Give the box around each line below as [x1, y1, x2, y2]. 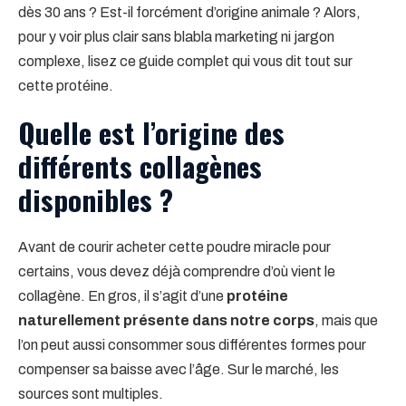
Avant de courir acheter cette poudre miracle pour [18, 238, 331, 255]
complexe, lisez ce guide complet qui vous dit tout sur [18, 53, 353, 69]
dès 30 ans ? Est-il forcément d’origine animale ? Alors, [18, 4, 361, 20]
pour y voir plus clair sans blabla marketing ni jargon [18, 28, 334, 44]
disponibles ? [18, 178, 173, 220]
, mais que [314, 312, 378, 328]
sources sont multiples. [18, 385, 163, 401]
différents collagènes [18, 144, 262, 187]
